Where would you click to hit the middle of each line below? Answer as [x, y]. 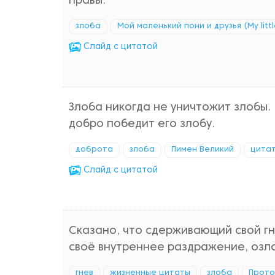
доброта [94, 150]
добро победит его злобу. [142, 124]
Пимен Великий [203, 150]
